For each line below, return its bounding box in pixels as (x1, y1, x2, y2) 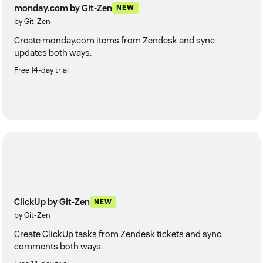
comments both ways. (14, 241, 103, 252)
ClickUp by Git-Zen (14, 196, 90, 208)
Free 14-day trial (14, 65, 69, 75)
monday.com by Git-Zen (14, 2, 112, 14)
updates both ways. (14, 46, 92, 58)
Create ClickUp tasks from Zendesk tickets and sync (14, 228, 221, 240)
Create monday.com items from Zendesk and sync (14, 34, 215, 46)
